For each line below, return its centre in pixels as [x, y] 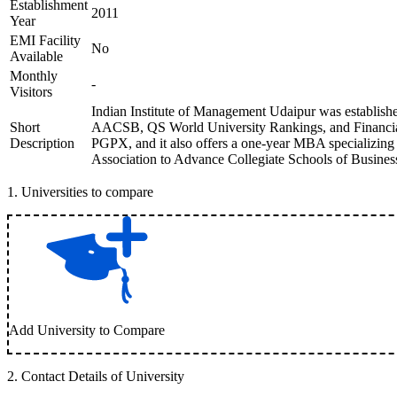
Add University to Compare [87, 330]
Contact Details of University [103, 376]
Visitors [31, 92]
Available [36, 56]
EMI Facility [45, 40]
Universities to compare [87, 192]
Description [42, 143]
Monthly [34, 76]
